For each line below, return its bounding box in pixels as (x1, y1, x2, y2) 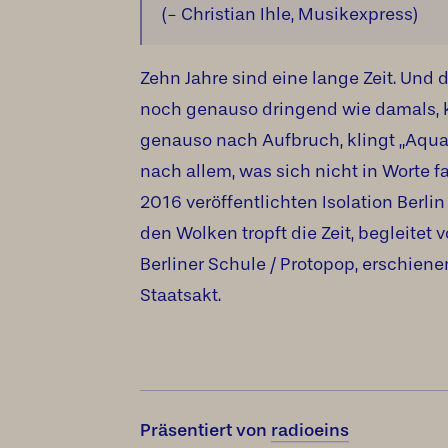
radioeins (271, 418, 349, 441)
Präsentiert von (140, 418, 271, 441)
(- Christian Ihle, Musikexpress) (162, 2, 418, 25)
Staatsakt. (140, 283, 221, 306)
